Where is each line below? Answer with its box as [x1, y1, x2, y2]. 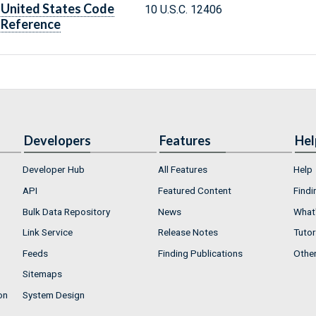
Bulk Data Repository [23, 205, 110, 217]
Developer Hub [23, 164, 85, 176]
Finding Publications [158, 247, 243, 259]
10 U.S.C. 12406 [144, 3, 222, 17]
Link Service [23, 226, 73, 238]
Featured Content [158, 184, 231, 196]
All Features [158, 164, 207, 176]
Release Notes [158, 226, 218, 238]
